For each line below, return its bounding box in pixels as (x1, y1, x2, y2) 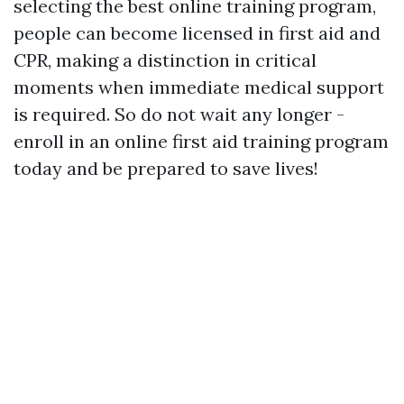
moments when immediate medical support (14, 76, 384, 99)
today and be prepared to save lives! (14, 157, 318, 180)
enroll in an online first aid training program (14, 130, 389, 153)
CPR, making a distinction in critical (14, 49, 317, 72)
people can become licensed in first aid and (14, 22, 381, 45)
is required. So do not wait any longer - (14, 103, 344, 126)
